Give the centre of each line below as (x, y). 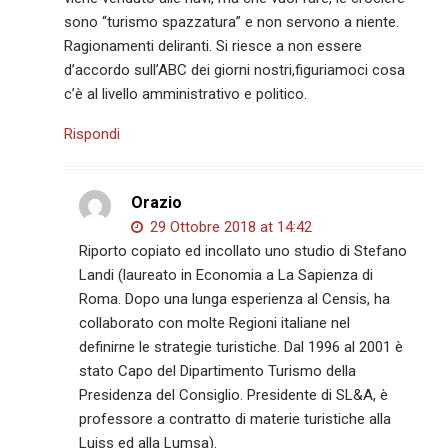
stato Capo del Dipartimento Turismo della (218, 370)
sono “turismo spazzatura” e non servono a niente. (232, 21)
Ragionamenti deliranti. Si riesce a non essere (213, 45)
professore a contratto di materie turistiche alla (235, 418)
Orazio (157, 202)
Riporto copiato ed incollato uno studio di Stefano (243, 250)
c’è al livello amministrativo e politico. (186, 93)
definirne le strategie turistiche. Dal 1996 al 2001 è (241, 346)
